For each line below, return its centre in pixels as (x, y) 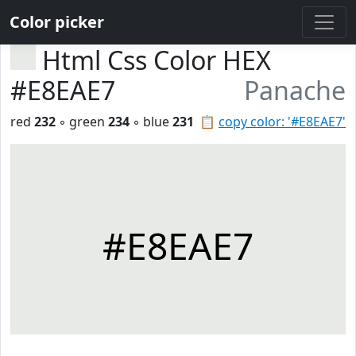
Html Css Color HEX (157, 60)
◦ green (82, 122)
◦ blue (151, 122)
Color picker (57, 22)
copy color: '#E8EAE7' (282, 122)
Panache (295, 90)
